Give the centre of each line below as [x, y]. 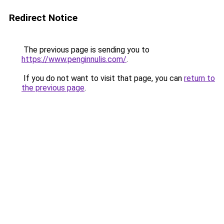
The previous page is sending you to [85, 50]
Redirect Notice [43, 18]
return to [199, 78]
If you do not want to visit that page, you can [103, 78]
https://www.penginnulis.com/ [74, 59]
